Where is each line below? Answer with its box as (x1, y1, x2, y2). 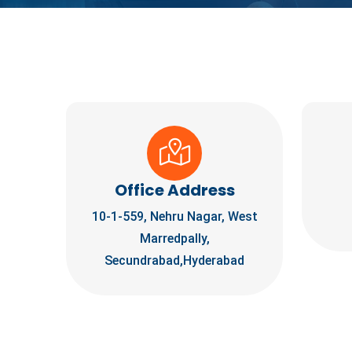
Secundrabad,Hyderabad (104, 253, 244, 268)
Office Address (114, 179, 235, 201)
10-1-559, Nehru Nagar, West (91, 209, 258, 224)
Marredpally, (139, 231, 210, 246)
